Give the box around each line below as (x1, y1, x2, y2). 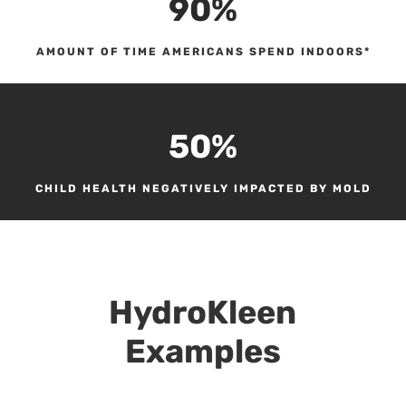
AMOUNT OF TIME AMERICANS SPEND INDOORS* (35, 44, 371, 58)
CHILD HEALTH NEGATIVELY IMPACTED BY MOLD (34, 181, 372, 195)
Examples (124, 331, 281, 371)
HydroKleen (109, 292, 297, 332)
